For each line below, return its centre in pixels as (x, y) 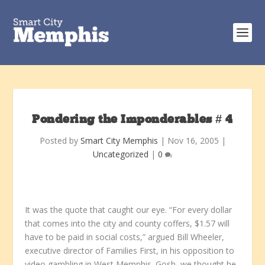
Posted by (60, 140)
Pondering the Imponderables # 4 (132, 120)
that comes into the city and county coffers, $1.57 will (127, 223)
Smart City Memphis (119, 140)
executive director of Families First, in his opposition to (130, 251)
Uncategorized (121, 154)
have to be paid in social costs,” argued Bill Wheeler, (125, 237)
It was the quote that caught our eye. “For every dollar (129, 210)
